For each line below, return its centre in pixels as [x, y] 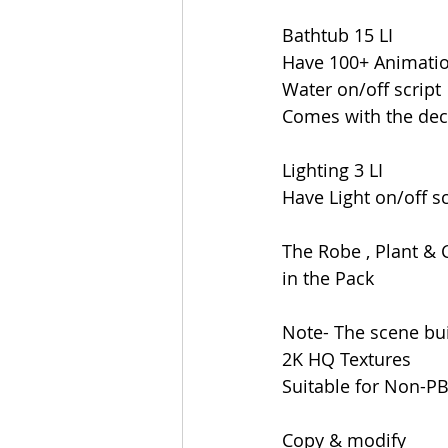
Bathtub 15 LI [337, 34]
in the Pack [328, 277]
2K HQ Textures [346, 358]
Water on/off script [361, 88]
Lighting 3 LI [332, 169]
